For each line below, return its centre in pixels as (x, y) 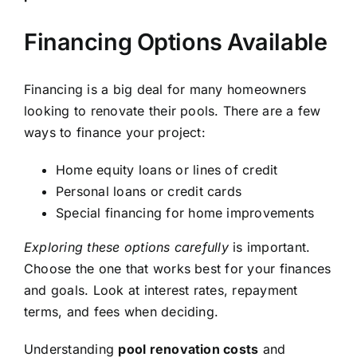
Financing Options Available (176, 41)
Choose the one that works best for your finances (178, 268)
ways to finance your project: (115, 132)
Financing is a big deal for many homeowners (165, 89)
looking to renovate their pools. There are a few (173, 110)
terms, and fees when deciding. (122, 311)
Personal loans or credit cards (149, 191)
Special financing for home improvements (185, 212)
